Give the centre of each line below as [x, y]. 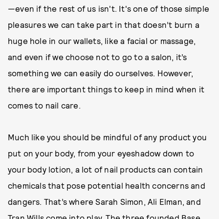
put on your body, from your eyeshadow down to [101, 153]
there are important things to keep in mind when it [106, 89]
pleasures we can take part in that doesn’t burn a [104, 24]
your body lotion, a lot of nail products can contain [106, 169]
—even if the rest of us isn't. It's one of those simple [109, 8]
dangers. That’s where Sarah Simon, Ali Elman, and [104, 201]
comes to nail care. [44, 105]
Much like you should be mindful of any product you [108, 137]
